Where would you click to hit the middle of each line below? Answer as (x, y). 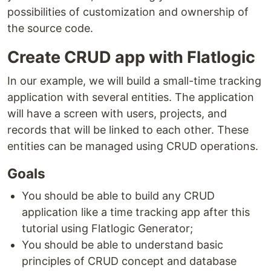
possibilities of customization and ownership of (128, 11)
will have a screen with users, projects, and (117, 113)
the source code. (50, 28)
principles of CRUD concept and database (129, 261)
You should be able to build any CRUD (118, 195)
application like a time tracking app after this (136, 212)
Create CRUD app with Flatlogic (131, 57)
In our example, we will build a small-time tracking (134, 80)
